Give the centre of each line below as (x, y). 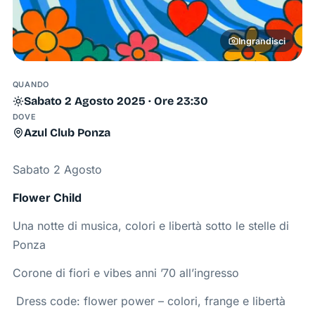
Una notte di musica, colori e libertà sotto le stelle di (150, 225)
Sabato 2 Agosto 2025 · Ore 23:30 (116, 101)
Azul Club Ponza (67, 132)
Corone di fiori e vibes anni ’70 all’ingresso (126, 272)
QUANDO (31, 85)
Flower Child (47, 198)
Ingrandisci (262, 41)
